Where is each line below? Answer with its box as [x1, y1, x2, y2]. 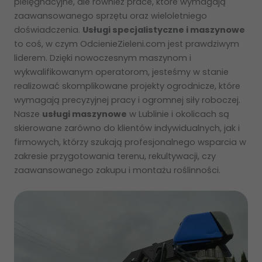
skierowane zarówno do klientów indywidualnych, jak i [14, 122, 240, 134]
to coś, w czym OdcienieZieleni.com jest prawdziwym [14, 37, 239, 50]
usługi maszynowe [42, 108, 127, 120]
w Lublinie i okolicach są [127, 108, 229, 120]
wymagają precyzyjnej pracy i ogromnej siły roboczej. [14, 94, 240, 106]
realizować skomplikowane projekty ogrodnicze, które [14, 80, 240, 92]
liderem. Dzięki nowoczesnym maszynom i [14, 51, 191, 64]
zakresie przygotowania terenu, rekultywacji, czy [14, 150, 216, 162]
